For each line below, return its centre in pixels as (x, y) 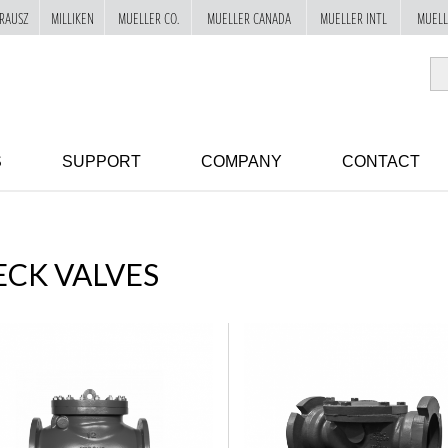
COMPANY (241, 161)
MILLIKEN (72, 17)
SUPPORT (101, 161)
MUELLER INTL (353, 17)
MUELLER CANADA (249, 17)
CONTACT (381, 161)
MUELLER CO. (148, 17)
